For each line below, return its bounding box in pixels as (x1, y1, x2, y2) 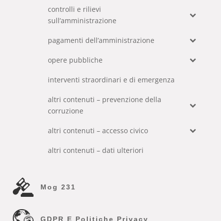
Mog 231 (40, 183, 76, 191)
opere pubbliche (48, 55, 103, 65)
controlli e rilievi (48, 4, 102, 14)
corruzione (48, 106, 84, 115)
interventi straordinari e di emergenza (48, 75, 175, 84)
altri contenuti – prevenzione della (48, 95, 162, 104)
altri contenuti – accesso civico (48, 126, 148, 135)
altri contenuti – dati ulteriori (48, 146, 144, 155)
